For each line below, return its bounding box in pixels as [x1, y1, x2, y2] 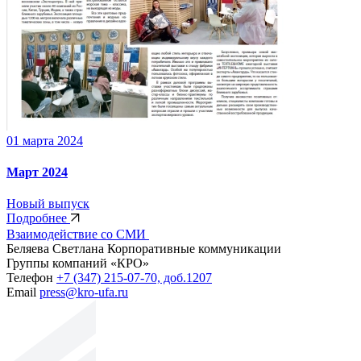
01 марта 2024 [6, 133, 83, 147]
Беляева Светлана [6, 242, 107, 256]
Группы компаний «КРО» [6, 256, 149, 271]
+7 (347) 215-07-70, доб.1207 [56, 271, 212, 285]
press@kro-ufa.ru [39, 285, 128, 300]
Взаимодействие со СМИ [6, 227, 146, 242]
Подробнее [6, 211, 70, 226]
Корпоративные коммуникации [107, 242, 281, 256]
